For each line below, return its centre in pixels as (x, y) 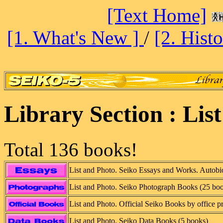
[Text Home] (157, 15)
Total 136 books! (71, 149)
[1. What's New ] (75, 38)
